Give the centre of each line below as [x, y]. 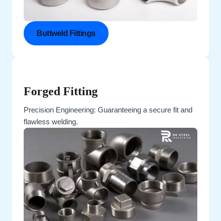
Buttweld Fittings [66, 33]
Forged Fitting [61, 92]
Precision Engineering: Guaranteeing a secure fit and [108, 110]
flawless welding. [51, 122]
